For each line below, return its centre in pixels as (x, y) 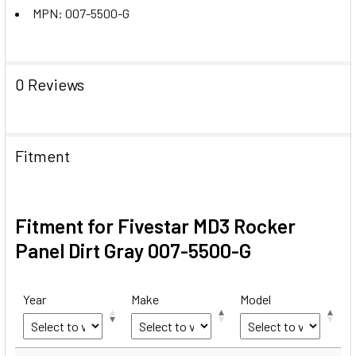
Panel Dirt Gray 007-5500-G (133, 250)
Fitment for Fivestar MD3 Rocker (155, 225)
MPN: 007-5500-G (81, 13)
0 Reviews (50, 84)
